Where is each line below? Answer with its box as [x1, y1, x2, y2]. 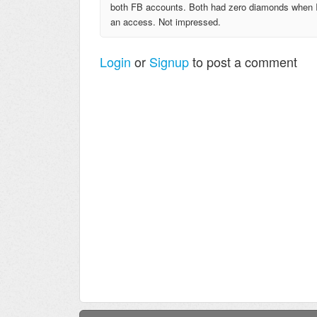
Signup [149, 52, 189, 71]
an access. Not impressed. [110, 14, 221, 28]
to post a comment [189, 52, 297, 71]
